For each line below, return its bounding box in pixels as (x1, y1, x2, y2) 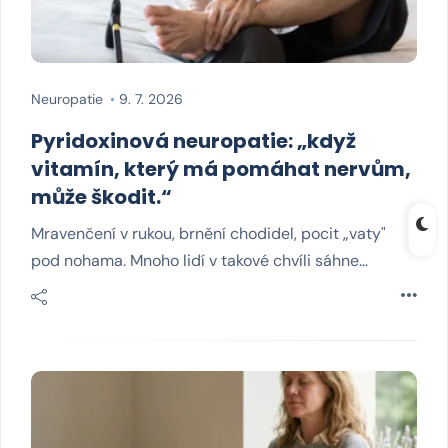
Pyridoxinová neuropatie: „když (31, 127, 356, 155)
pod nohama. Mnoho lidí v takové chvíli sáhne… (31, 250, 368, 271)
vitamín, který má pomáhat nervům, (31, 155, 411, 183)
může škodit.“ (31, 183, 172, 211)
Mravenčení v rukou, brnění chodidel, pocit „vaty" (31, 223, 386, 244)
